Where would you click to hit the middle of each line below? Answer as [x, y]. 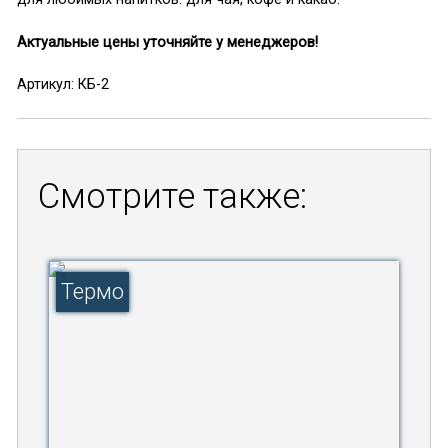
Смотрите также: [172, 195]
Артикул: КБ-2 [62, 85]
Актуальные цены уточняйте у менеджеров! [167, 42]
